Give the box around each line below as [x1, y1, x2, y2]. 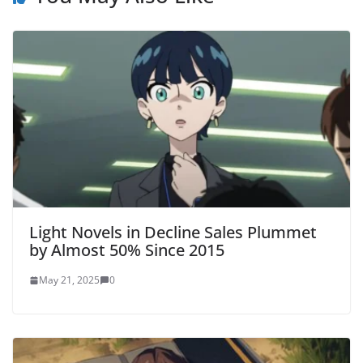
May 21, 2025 [39, 273, 100, 288]
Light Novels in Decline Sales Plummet [29, 221, 317, 244]
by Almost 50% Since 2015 [29, 239, 224, 262]
